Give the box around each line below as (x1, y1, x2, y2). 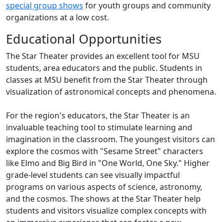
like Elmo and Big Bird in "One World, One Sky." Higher (6, 158, 210, 169)
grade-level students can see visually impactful (6, 169, 180, 181)
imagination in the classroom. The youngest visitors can (6, 134, 215, 145)
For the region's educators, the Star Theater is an (6, 110, 190, 121)
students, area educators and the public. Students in (6, 62, 202, 74)
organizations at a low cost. (6, 12, 109, 23)
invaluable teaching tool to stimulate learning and (6, 122, 192, 133)
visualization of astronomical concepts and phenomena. (6, 86, 216, 98)
